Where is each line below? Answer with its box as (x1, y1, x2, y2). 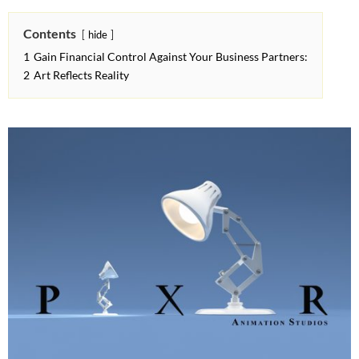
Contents (23, 26, 76, 41)
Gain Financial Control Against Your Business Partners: (34, 50, 308, 63)
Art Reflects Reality (34, 68, 129, 82)
